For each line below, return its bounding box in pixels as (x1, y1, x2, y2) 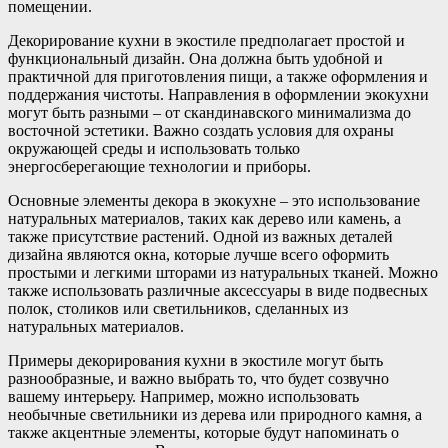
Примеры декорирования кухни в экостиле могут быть (8, 351, 383, 369)
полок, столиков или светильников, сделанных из (8, 299, 348, 317)
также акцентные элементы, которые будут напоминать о (8, 423, 399, 441)
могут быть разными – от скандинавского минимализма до (8, 103, 411, 121)
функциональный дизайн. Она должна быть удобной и (8, 49, 383, 67)
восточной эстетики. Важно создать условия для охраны (8, 121, 394, 139)
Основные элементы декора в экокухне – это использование (8, 191, 420, 209)
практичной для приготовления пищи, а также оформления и (8, 67, 428, 85)
